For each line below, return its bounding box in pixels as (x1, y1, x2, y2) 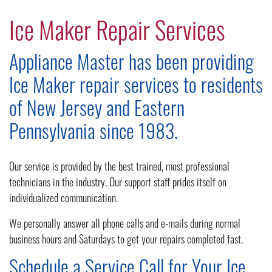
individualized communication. (9, 194, 118, 205)
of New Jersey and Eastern (9, 101, 185, 121)
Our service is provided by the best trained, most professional (9, 163, 229, 173)
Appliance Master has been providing (9, 55, 254, 75)
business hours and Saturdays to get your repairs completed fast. (9, 236, 243, 246)
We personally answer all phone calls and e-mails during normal (9, 220, 240, 230)
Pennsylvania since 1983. (9, 124, 178, 144)
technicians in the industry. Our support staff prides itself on (9, 178, 226, 189)
